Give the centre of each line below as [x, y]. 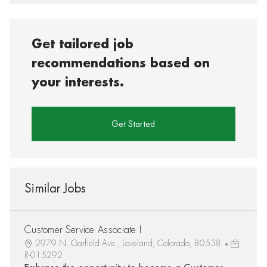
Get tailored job [83, 44]
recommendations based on [121, 63]
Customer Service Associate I [83, 230]
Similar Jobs [55, 188]
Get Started [133, 124]
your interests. [78, 82]
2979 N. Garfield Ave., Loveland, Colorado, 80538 [129, 243]
